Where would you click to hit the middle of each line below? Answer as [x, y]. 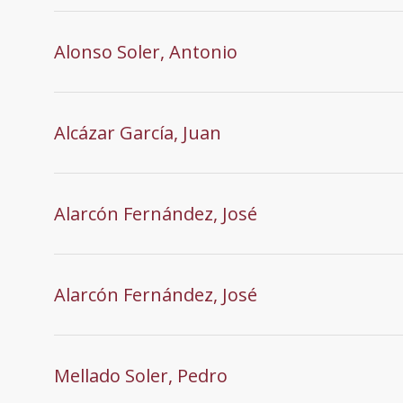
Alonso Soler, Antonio [146, 51]
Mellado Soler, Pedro [141, 375]
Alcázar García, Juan [138, 132]
